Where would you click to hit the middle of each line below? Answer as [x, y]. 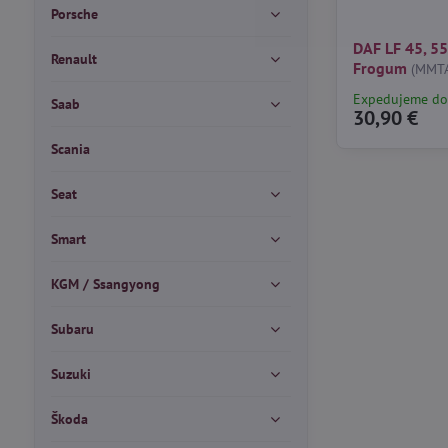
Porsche [74, 14]
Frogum [380, 68]
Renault [73, 59]
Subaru [72, 329]
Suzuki [70, 374]
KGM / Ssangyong [105, 284]
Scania [70, 149]
